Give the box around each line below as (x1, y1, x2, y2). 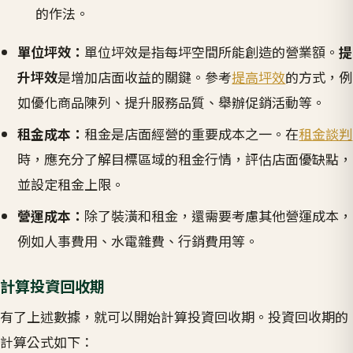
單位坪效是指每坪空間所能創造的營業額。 (84, 42, 340, 62)
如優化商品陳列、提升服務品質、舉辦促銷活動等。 (17, 92, 326, 113)
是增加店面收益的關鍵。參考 (58, 67, 232, 87)
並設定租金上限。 (17, 174, 125, 195)
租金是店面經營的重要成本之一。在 (84, 124, 299, 144)
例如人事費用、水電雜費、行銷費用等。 (17, 231, 259, 251)
